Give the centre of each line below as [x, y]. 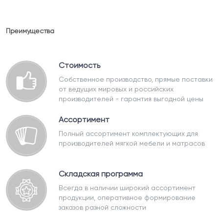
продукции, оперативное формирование [127, 197]
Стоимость [79, 65]
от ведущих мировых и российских [116, 89]
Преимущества [30, 31]
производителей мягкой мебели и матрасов [132, 143]
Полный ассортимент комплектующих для [128, 133]
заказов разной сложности [102, 207]
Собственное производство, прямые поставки [136, 79]
